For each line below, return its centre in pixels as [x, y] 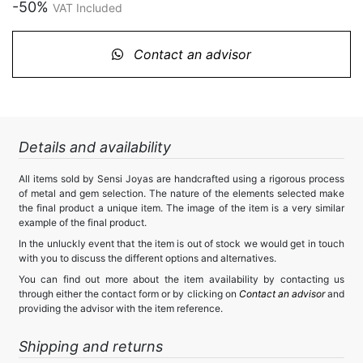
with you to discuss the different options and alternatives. [147, 258]
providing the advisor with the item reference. [121, 308]
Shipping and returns [91, 346]
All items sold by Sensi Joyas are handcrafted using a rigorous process [181, 178]
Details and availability [95, 147]
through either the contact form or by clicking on [129, 293]
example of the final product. [83, 222]
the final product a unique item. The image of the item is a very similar [181, 207]
